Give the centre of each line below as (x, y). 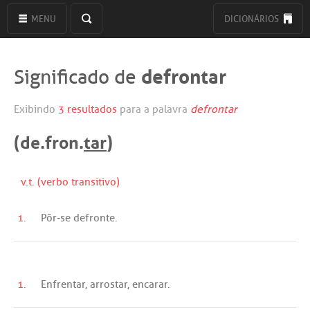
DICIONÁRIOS (253, 19)
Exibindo (36, 109)
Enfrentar (63, 284)
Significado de (77, 77)
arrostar (109, 284)
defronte (94, 218)
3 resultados (88, 109)
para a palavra (154, 109)
